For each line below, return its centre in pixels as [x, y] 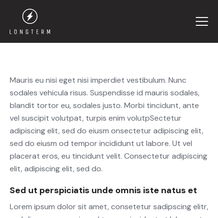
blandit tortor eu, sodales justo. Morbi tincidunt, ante [104, 106]
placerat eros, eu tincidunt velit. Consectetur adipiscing [109, 156]
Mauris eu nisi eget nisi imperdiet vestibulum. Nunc [98, 80]
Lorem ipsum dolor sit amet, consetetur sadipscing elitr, [109, 207]
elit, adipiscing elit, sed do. [56, 169]
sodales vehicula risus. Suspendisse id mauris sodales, [105, 93]
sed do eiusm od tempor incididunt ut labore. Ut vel [101, 144]
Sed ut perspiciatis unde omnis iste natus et [103, 191]
